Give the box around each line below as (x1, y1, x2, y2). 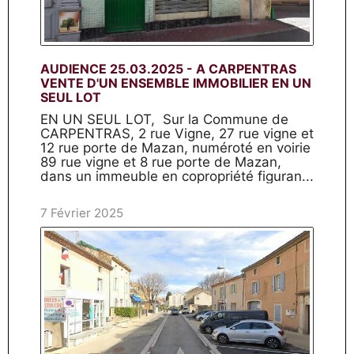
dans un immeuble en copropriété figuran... (40, 168, 314, 184)
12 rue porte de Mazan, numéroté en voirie (40, 140, 311, 156)
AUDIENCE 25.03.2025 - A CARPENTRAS (40, 61, 296, 77)
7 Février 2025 (40, 205, 123, 220)
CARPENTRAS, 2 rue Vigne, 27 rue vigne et (40, 126, 314, 141)
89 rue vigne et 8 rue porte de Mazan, (40, 154, 281, 170)
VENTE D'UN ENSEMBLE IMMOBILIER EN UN (40, 75, 311, 91)
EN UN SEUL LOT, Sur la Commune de (40, 111, 288, 127)
